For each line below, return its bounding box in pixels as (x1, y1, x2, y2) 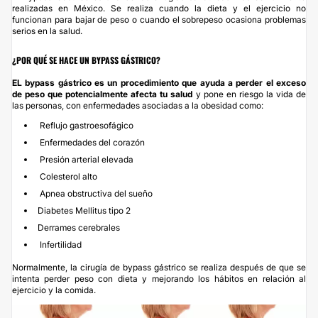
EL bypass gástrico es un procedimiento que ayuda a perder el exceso (12, 77, 306, 88)
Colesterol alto (38, 170, 97, 182)
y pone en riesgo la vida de (192, 88, 307, 99)
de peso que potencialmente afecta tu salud (12, 88, 193, 99)
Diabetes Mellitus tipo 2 (38, 204, 131, 216)
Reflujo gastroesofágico (38, 119, 133, 131)
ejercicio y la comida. (12, 284, 98, 295)
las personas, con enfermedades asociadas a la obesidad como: (12, 99, 265, 111)
